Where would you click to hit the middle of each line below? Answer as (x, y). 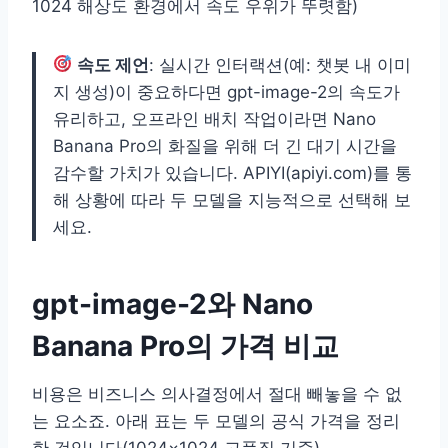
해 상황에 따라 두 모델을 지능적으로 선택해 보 (232, 199)
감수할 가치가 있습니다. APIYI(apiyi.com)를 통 (232, 172)
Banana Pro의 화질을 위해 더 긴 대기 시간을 (225, 145)
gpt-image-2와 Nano (172, 303)
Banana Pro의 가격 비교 (185, 345)
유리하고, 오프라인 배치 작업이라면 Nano (214, 118)
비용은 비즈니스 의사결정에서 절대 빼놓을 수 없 (217, 393)
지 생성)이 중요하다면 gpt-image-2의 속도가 (226, 91)
